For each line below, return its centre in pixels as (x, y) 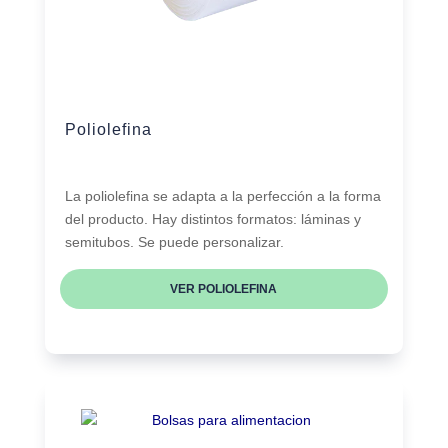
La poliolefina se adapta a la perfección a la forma (222, 195)
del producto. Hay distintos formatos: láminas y (212, 218)
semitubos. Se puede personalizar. (174, 241)
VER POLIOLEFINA (224, 288)
